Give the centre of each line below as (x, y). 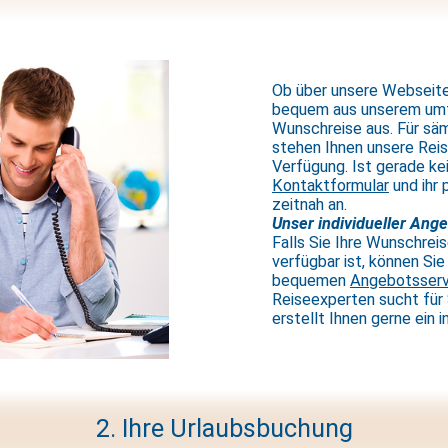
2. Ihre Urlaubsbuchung (224, 428)
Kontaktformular (330, 185)
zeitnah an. (309, 204)
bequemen (311, 280)
